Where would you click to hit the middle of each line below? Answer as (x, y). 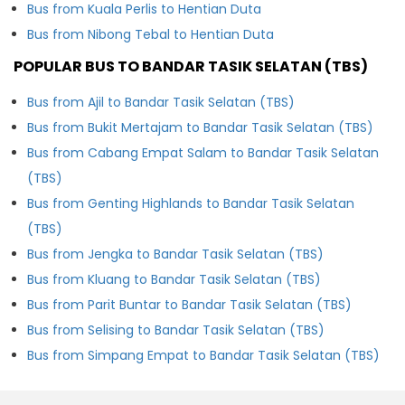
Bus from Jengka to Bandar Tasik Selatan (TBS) (175, 254)
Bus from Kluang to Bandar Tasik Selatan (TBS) (174, 279)
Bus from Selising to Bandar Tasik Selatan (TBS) (176, 330)
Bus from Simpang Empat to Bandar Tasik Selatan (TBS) (203, 355)
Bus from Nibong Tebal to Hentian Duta (151, 34)
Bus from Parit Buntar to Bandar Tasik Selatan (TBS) (189, 304)
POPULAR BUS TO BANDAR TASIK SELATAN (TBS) (191, 66)
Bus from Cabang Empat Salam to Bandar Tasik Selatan (203, 152)
